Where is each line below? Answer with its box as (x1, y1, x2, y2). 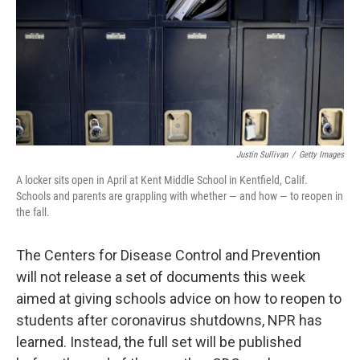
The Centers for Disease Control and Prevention (16, 247, 321, 264)
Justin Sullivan (236, 149, 288, 161)
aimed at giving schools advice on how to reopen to (16, 290, 342, 308)
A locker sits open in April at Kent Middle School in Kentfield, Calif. (16, 174, 308, 187)
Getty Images (299, 149, 344, 161)
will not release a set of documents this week (16, 268, 305, 286)
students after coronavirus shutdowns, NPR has (16, 312, 322, 329)
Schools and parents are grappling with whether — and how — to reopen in (16, 190, 343, 203)
